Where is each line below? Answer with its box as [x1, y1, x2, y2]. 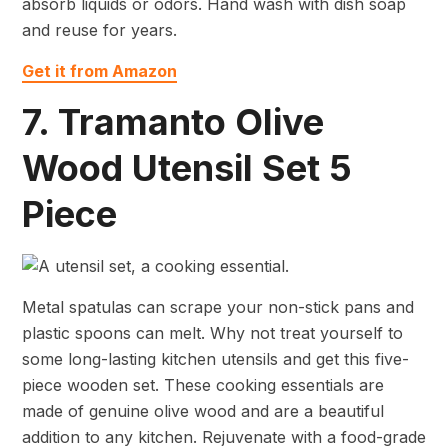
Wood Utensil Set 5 [22, 146, 352, 191]
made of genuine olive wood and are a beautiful [22, 400, 384, 421]
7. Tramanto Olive [22, 100, 324, 145]
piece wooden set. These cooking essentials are [22, 374, 384, 395]
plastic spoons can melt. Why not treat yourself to [22, 322, 403, 343]
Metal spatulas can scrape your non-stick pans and [22, 296, 414, 317]
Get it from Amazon [22, 61, 177, 82]
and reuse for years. [22, 20, 177, 41]
